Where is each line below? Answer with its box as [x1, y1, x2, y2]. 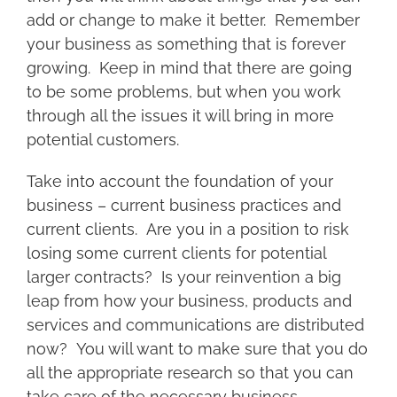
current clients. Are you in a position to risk [27, 220, 349, 238]
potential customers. [27, 130, 179, 149]
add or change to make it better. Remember [27, 11, 360, 29]
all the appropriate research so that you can [27, 363, 354, 382]
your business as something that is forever [27, 35, 346, 53]
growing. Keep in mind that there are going [27, 58, 352, 77]
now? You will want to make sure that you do [27, 339, 368, 358]
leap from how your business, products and [27, 292, 352, 310]
